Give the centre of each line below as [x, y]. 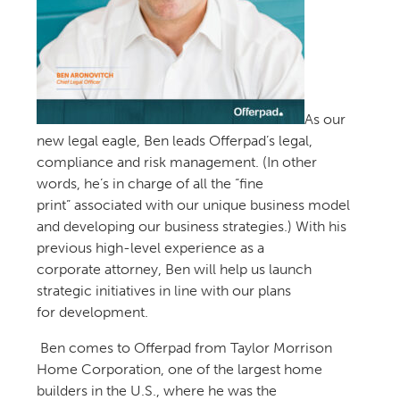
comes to [101, 347]
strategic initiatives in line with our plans [163, 290]
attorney [131, 269]
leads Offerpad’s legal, [242, 140]
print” [55, 204]
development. [103, 312]
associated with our [138, 204]
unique [226, 204]
